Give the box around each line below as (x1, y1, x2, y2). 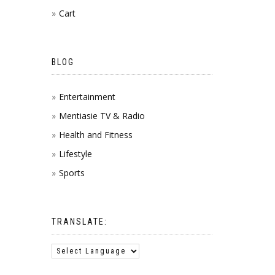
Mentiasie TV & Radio (58, 109, 145, 122)
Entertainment (58, 90, 115, 103)
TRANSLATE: (51, 216, 107, 227)
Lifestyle (58, 147, 92, 160)
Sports (58, 166, 85, 179)
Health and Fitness (58, 128, 133, 141)
